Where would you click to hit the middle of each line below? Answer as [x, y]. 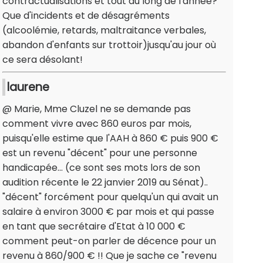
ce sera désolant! [43, 60]
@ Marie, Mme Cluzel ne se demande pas [97, 109]
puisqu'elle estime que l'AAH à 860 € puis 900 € [110, 139]
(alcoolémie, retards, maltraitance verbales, [104, 31]
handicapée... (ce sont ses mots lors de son [101, 168]
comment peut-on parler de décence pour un [109, 241]
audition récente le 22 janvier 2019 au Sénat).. [105, 183]
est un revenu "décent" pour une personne [100, 153]
